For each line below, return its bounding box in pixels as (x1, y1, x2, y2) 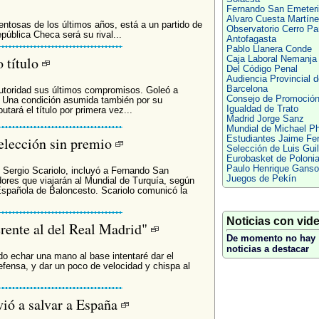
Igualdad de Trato (226, 104, 298, 114)
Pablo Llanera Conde (226, 44, 312, 54)
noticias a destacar (226, 244, 309, 254)
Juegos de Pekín (226, 174, 296, 184)
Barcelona (226, 84, 268, 94)
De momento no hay (226, 233, 315, 244)
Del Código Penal (226, 64, 298, 74)
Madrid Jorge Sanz (226, 114, 304, 124)
